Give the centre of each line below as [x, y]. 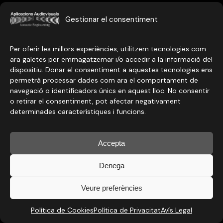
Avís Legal [176, 210]
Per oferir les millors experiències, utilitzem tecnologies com [108, 49]
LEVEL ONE [47, 26]
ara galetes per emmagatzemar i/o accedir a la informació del [111, 59]
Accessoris [36, 13]
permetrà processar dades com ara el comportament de [104, 80]
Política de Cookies [62, 210]
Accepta [111, 143]
